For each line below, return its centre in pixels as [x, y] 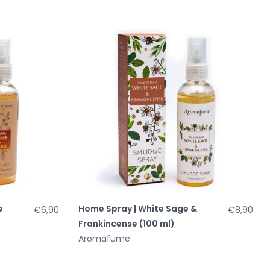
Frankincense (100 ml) [127, 223]
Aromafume [104, 238]
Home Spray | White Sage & [138, 208]
